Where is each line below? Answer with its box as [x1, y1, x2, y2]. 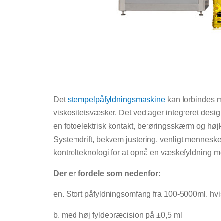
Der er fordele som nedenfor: [53, 169, 161, 178]
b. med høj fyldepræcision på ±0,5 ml [53, 211, 182, 219]
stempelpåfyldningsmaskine [68, 95, 165, 104]
